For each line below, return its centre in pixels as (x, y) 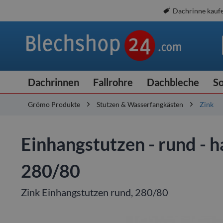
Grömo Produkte (54, 104)
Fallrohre (113, 82)
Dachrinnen (54, 82)
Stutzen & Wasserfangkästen (140, 104)
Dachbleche (173, 82)
